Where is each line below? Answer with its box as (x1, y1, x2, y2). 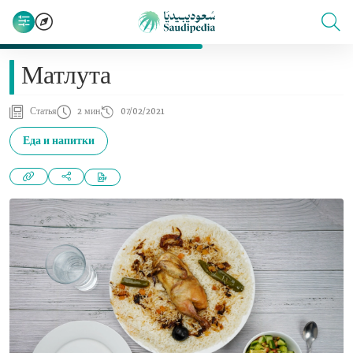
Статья (30, 106, 57, 117)
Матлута (21, 62, 111, 92)
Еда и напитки (23, 134, 95, 148)
